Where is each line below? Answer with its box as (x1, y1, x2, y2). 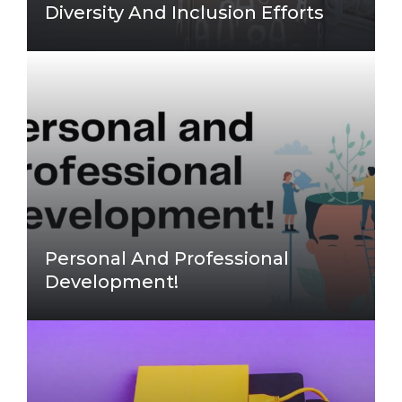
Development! (45, 271, 179, 293)
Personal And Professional (45, 248, 289, 270)
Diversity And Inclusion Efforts (45, 2, 324, 24)
